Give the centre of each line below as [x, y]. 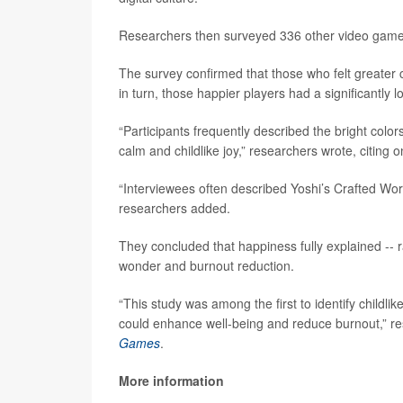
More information [171, 381]
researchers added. [175, 208]
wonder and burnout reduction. [206, 265]
